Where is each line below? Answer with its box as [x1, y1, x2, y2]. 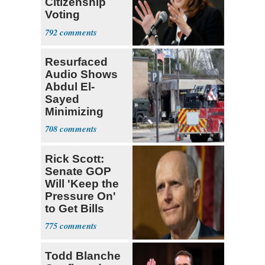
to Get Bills [45, 202, 104, 215]
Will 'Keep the [45, 177, 119, 190]
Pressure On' [45, 189, 116, 202]
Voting [45, 8, 80, 21]
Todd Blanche [45, 249, 121, 262]
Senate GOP [45, 164, 111, 177]
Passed [45, 214, 86, 227]
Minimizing [45, 105, 104, 118]
